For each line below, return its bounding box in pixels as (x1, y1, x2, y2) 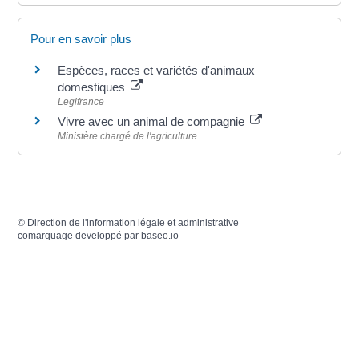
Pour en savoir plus (30, 32, 132, 46)
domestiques (58, 80, 129, 95)
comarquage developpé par (18, 229, 142, 241)
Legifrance (58, 96, 105, 108)
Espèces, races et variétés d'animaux (58, 63, 256, 78)
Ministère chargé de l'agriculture (58, 131, 198, 143)
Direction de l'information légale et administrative (27, 216, 240, 228)
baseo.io (141, 229, 179, 241)
